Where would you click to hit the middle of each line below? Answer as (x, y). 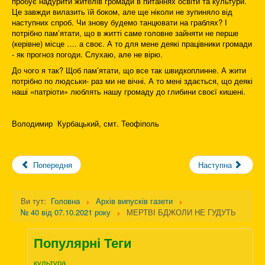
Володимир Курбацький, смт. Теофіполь (85, 124)
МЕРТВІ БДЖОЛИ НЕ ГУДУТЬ (181, 212)
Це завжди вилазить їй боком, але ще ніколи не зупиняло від (122, 12)
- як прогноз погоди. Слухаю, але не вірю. (87, 54)
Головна (65, 201)
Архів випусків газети (134, 201)
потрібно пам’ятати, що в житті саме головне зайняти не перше (125, 33)
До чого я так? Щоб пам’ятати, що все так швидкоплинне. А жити (129, 70)
